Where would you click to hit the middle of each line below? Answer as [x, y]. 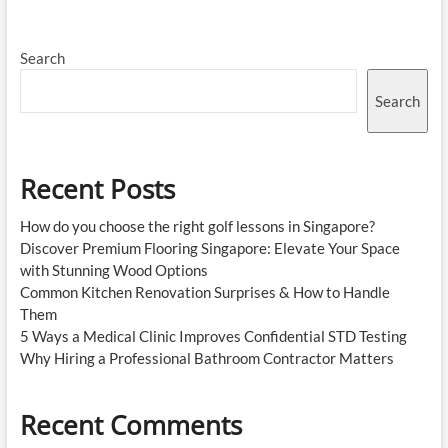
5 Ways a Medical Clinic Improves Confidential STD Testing [213, 336]
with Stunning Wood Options [113, 270]
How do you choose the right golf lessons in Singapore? [197, 226]
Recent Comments [130, 425]
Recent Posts [97, 189]
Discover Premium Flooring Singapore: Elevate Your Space [209, 248]
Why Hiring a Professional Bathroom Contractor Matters [206, 358]
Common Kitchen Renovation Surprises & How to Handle [204, 292]
